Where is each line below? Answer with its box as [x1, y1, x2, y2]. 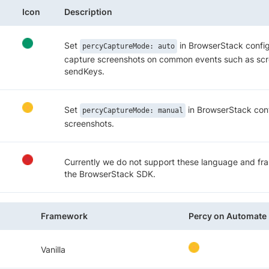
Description [64, 7, 112, 17]
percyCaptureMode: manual [82, 106, 183, 115]
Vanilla [41, 244, 65, 255]
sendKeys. [64, 66, 104, 77]
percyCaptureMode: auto [82, 42, 175, 51]
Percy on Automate [189, 211, 267, 222]
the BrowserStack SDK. [64, 169, 156, 180]
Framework [41, 211, 88, 222]
